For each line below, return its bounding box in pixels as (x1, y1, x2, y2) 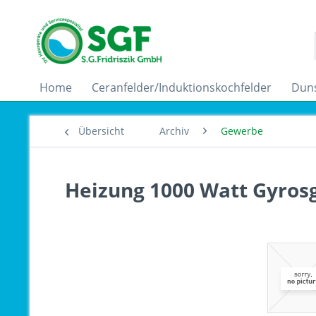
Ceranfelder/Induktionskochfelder (92, 80, 272, 95)
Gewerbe (221, 124, 263, 138)
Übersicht (78, 124, 124, 138)
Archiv (159, 124, 189, 138)
